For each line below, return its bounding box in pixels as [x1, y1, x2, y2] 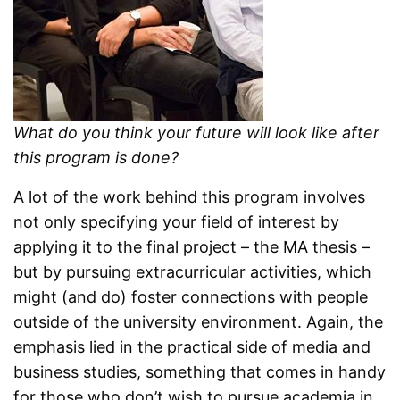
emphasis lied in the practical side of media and [13, 337, 371, 357]
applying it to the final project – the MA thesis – [13, 237, 371, 257]
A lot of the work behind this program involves [13, 187, 366, 207]
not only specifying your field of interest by [13, 212, 340, 232]
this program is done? [13, 148, 179, 168]
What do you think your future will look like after [13, 123, 380, 143]
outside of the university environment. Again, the [13, 312, 384, 332]
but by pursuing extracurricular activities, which [13, 262, 372, 282]
